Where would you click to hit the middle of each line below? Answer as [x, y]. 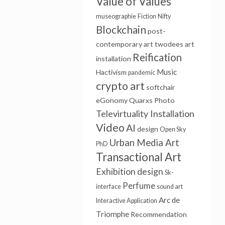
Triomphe [112, 214]
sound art [170, 187]
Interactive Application [126, 201]
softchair [160, 87]
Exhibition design [129, 172]
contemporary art [124, 44]
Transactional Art [138, 157]
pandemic [141, 73]
